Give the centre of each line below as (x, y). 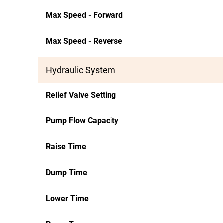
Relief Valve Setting (81, 95)
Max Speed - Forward (84, 15)
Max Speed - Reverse (84, 41)
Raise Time (66, 147)
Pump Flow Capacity (82, 121)
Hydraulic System (81, 70)
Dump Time (66, 172)
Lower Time (67, 198)
